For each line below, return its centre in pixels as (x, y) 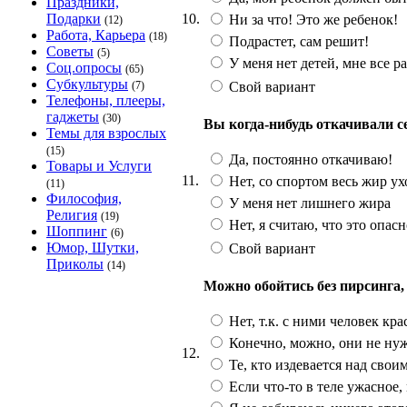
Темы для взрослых (106, 133)
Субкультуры (87, 84)
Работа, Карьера (96, 35)
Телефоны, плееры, (106, 100)
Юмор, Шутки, (93, 248)
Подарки (74, 19)
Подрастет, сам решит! (297, 41)
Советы (70, 51)
